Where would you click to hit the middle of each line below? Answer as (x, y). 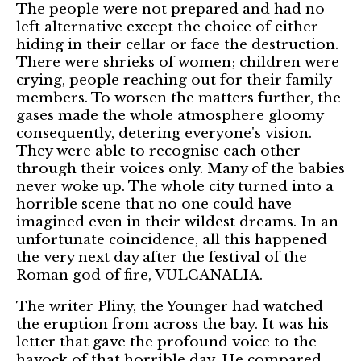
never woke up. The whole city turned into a (175, 186)
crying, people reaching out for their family (174, 80)
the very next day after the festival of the (162, 257)
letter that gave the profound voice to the (166, 342)
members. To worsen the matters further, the (178, 98)
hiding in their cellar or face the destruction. (177, 44)
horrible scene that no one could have (154, 204)
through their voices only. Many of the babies (180, 168)
